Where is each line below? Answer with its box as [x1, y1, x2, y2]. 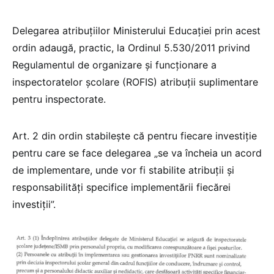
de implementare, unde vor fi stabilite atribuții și [12, 163, 234, 176]
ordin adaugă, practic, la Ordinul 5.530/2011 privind [12, 41, 250, 54]
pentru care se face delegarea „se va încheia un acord [12, 146, 262, 159]
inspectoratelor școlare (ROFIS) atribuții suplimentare [12, 75, 258, 88]
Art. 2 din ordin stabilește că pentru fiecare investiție [12, 129, 257, 142]
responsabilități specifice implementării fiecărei [12, 180, 231, 193]
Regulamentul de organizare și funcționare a [12, 58, 217, 71]
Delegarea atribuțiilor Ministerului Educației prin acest [12, 24, 261, 37]
